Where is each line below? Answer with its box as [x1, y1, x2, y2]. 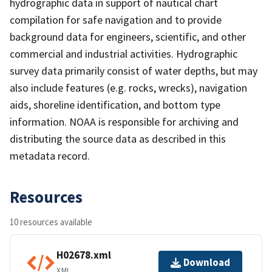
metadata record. [10, 148, 90, 163]
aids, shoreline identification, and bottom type [10, 97, 220, 112]
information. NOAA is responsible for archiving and [10, 114, 239, 129]
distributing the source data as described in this [10, 131, 226, 146]
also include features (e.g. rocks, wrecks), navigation [10, 80, 247, 95]
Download [183, 256, 230, 270]
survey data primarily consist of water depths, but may [10, 63, 257, 78]
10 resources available [10, 216, 92, 228]
